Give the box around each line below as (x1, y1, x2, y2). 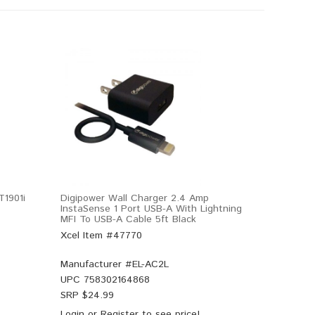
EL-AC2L (132, 257, 169, 271)
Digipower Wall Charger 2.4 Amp (60, 191, 209, 205)
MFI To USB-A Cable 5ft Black (60, 212, 196, 226)
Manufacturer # (60, 257, 132, 271)
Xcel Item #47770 (60, 229, 142, 243)
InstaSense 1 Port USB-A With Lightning (60, 202, 242, 216)
